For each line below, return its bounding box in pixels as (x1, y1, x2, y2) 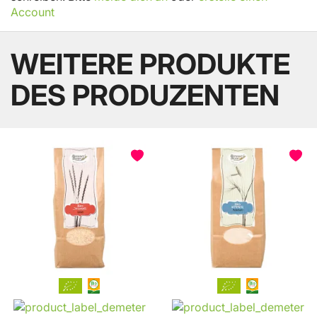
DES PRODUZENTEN (11, 77, 279, 113)
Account (11, 4, 54, 19)
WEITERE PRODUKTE (11, 46, 290, 81)
